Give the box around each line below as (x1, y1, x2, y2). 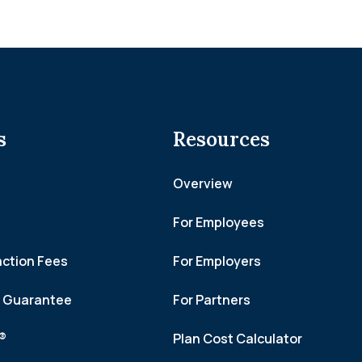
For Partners (173, 291, 250, 309)
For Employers (173, 252, 261, 271)
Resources (173, 127, 270, 153)
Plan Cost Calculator (173, 330, 302, 348)
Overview (173, 175, 233, 193)
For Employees (173, 213, 264, 232)
